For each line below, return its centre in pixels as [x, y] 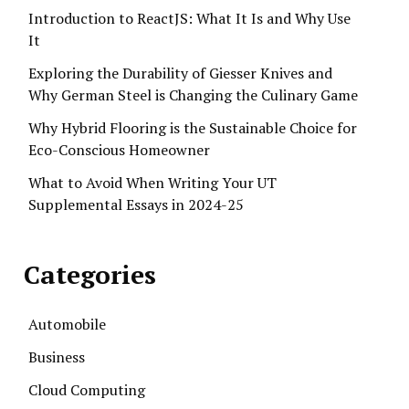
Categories [90, 274]
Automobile [67, 324]
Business [57, 357]
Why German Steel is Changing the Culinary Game [193, 95]
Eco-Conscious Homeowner [119, 150]
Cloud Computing [87, 390]
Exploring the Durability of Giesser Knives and [180, 73]
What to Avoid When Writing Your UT [152, 183]
